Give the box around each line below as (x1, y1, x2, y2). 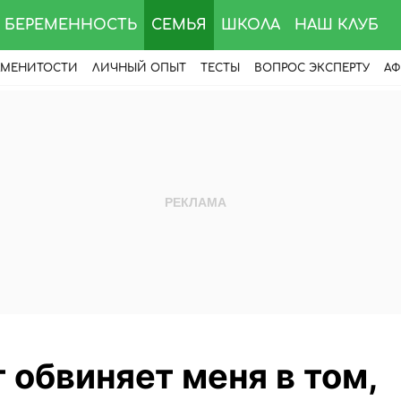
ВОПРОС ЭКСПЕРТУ (254, 62, 370, 74)
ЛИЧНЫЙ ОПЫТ (92, 62, 186, 74)
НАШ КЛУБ (294, 17, 379, 33)
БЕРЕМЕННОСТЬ (4, 17, 137, 33)
